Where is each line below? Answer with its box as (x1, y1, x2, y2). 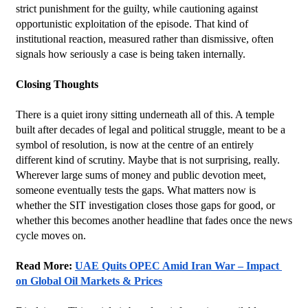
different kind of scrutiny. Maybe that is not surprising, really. (16, 153, 280, 166)
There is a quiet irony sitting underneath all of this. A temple (16, 108, 274, 120)
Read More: (16, 259, 75, 272)
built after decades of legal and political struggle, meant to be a (16, 123, 285, 135)
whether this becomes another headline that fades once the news (16, 214, 292, 226)
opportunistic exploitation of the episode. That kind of (16, 17, 248, 30)
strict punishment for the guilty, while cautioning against (16, 2, 258, 14)
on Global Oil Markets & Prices (16, 274, 162, 287)
